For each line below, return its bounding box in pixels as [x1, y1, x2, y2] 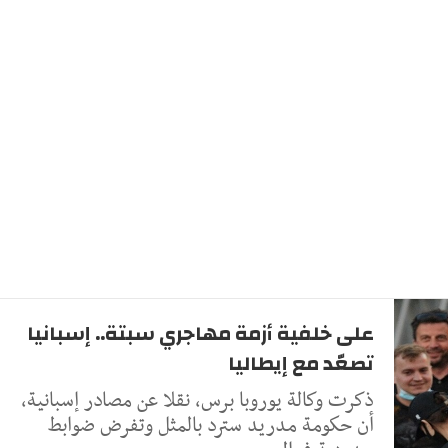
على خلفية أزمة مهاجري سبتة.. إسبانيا [27, 314, 374, 352]
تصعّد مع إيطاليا [224, 344, 374, 382]
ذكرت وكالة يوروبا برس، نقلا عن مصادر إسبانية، [21, 383, 374, 418]
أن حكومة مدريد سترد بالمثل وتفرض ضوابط [48, 408, 374, 443]
